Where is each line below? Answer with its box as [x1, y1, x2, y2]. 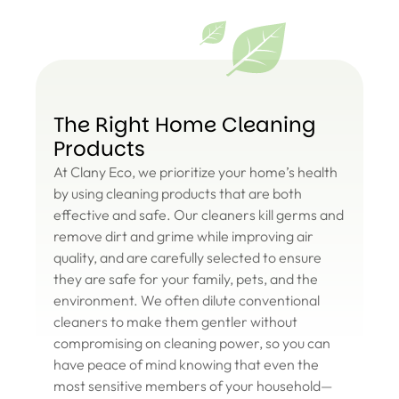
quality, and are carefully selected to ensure [53, 248, 322, 267]
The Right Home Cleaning [53, 110, 316, 140]
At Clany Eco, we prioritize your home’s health [53, 163, 338, 182]
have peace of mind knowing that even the [53, 355, 319, 374]
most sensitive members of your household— [53, 377, 332, 395]
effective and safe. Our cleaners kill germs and [53, 206, 344, 224]
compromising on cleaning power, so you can [53, 334, 330, 353]
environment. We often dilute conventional [53, 291, 320, 310]
